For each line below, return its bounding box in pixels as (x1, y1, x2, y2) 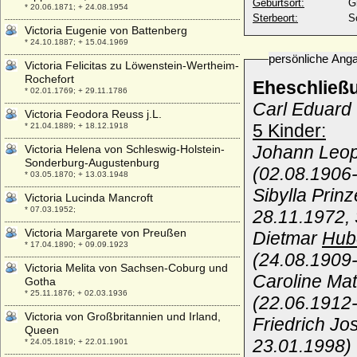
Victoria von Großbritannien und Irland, (25, 310, 221, 323)
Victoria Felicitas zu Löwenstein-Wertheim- (25, 59, 239, 72)
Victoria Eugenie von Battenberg (25, 24, 187, 37)
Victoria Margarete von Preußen (25, 226, 186, 239)
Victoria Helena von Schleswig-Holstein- (25, 143, 225, 155)
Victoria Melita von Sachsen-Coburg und (25, 261, 228, 274)
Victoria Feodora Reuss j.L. (25, 108, 162, 120)
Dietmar (253, 228, 322, 249)
